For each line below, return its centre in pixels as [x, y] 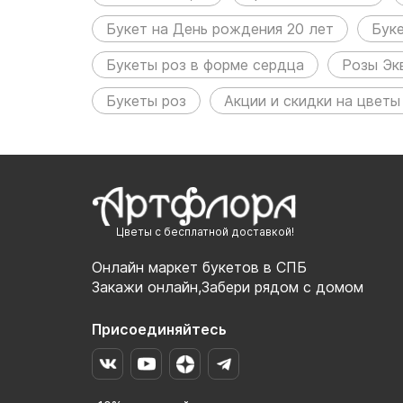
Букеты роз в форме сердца [205, 64]
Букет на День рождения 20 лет [220, 28]
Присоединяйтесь [159, 330]
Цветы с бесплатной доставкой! [205, 232]
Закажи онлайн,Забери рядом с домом [228, 287]
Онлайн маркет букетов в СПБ [199, 268]
